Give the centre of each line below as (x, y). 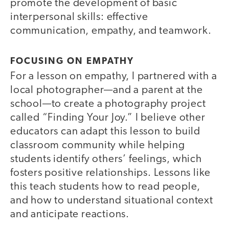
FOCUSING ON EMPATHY (72, 61)
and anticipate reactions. (70, 214)
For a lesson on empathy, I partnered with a (114, 76)
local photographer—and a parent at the (107, 90)
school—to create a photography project (108, 104)
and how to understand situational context (112, 200)
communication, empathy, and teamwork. (111, 31)
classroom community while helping (98, 145)
